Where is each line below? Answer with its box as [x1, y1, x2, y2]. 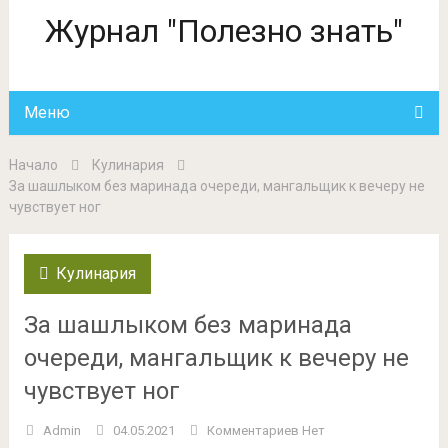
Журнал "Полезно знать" [44, 12, 403, 50]
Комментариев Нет [206, 423, 325, 438]
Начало [8, 157, 58, 173]
